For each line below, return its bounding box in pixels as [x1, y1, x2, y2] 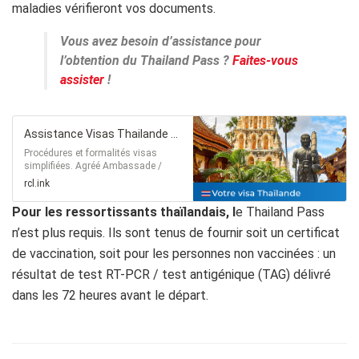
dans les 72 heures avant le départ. [12, 287, 208, 303]
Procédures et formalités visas [24, 147, 157, 159]
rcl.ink [24, 177, 50, 189]
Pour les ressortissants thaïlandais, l [12, 204, 236, 220]
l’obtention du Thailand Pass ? [60, 52, 232, 68]
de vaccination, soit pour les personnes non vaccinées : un [12, 245, 336, 261]
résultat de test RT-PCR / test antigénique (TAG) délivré [12, 266, 331, 282]
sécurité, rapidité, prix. [24, 172, 118, 184]
